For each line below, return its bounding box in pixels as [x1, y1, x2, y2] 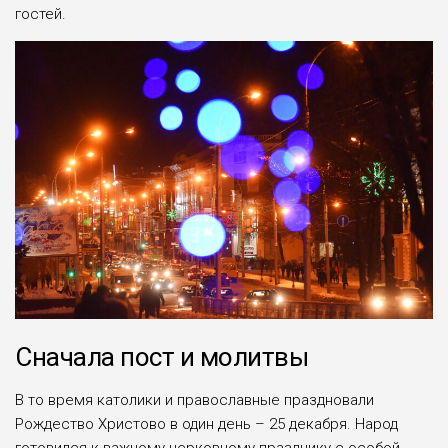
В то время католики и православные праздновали [15, 391, 374, 410]
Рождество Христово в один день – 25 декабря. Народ [15, 415, 398, 434]
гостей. [15, 4, 66, 23]
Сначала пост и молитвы [15, 342, 308, 373]
